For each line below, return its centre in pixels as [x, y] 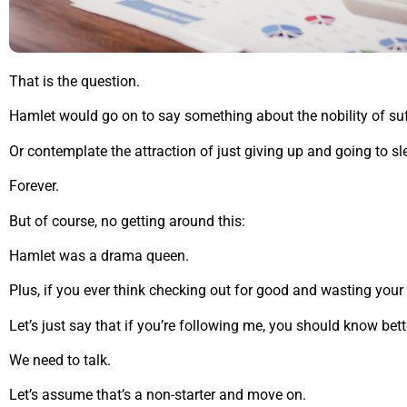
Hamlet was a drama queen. [99, 255]
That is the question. [74, 81]
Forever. [34, 186]
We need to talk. [60, 361]
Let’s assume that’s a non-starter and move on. [158, 395]
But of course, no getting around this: [127, 221]
